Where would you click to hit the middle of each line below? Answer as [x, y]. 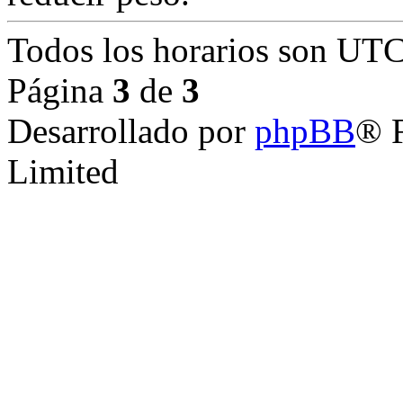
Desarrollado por [131, 130]
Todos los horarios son [172, 49]
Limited [63, 171]
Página [60, 90]
